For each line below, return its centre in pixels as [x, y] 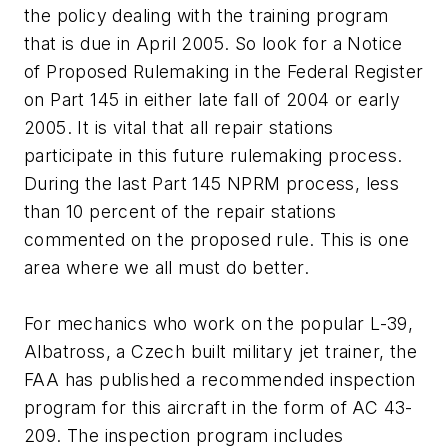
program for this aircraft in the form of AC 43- [218, 408]
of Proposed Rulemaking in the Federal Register [224, 72]
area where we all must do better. [167, 268]
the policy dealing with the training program [206, 16]
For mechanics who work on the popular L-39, [219, 324]
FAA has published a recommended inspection [220, 380]
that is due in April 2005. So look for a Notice [213, 44]
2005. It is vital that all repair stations [179, 128]
